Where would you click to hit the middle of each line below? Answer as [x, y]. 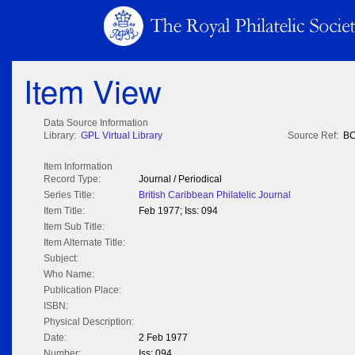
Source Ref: [313, 136]
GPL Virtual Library [122, 136]
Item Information [78, 167]
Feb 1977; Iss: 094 [178, 211]
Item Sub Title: [74, 227]
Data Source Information [96, 123]
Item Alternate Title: [84, 243]
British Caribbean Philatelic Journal [215, 195]
